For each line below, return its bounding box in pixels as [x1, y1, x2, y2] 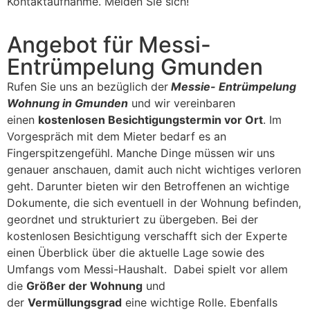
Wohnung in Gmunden [7, 96, 128, 111]
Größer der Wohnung [26, 279, 143, 293]
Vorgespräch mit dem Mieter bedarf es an [7, 129, 226, 144]
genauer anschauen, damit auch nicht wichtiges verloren [7, 163, 301, 177]
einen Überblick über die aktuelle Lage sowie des [7, 246, 264, 260]
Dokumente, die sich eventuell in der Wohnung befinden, [7, 196, 301, 210]
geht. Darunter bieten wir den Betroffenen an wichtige [7, 179, 289, 194]
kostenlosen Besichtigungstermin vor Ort [38, 113, 263, 127]
